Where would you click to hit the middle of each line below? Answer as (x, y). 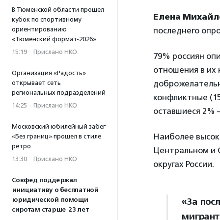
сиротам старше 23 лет (50, 210)
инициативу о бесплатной (55, 190)
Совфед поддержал (44, 180)
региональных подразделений (59, 93)
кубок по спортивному (46, 19)
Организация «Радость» (49, 73)
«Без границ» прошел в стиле (56, 136)
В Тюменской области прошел (58, 10)
